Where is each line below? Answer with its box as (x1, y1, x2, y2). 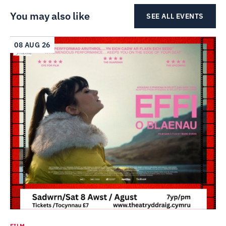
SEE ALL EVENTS (146, 12, 204, 21)
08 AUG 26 (14, 40, 51, 50)
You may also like (10, 9, 90, 23)
